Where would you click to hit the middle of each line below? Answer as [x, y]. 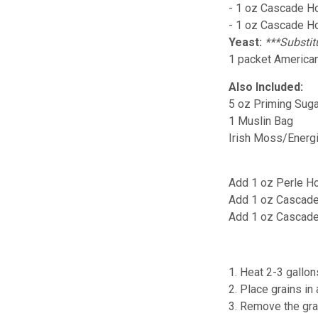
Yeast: [246, 42]
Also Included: [266, 87]
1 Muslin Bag [261, 121]
